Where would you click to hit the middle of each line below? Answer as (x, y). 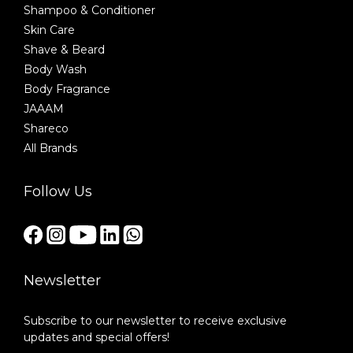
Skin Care (49, 30)
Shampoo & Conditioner (89, 10)
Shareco (46, 128)
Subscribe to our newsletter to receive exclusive (155, 321)
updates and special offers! (98, 337)
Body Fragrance (67, 89)
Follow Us (58, 191)
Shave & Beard (64, 50)
